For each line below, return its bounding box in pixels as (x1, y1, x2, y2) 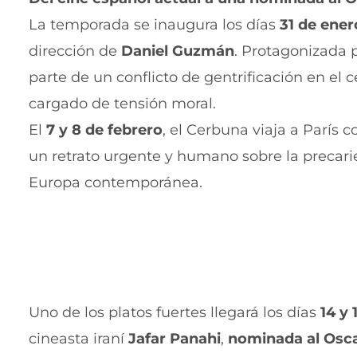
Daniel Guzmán (121, 42, 234, 61)
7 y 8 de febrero (46, 121, 163, 139)
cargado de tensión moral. (29, 95, 216, 113)
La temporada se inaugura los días (29, 16, 280, 34)
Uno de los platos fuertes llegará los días (29, 304, 320, 322)
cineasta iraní (29, 330, 128, 348)
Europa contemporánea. (29, 174, 202, 192)
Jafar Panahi (128, 330, 221, 348)
